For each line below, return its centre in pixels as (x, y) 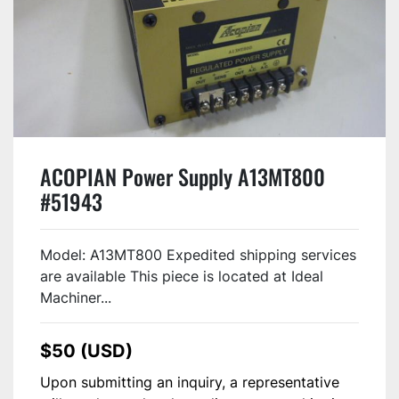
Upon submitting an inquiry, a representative (190, 382)
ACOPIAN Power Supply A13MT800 (183, 176)
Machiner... (76, 297)
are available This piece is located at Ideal (182, 276)
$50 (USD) (86, 350)
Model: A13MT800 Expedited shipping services (198, 254)
